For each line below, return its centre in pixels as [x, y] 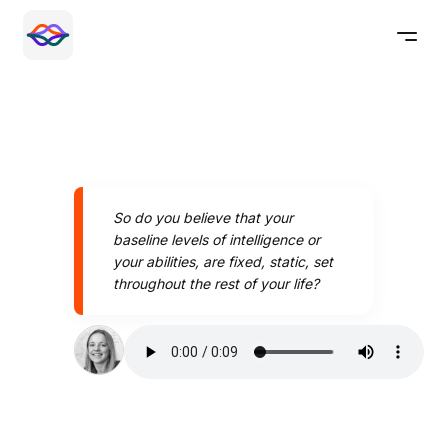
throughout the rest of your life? [216, 283]
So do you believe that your [203, 217]
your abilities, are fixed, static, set [223, 261]
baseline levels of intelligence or [216, 239]
